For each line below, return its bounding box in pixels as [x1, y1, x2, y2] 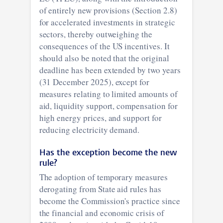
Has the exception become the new [39, 148, 177, 158]
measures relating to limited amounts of [39, 88, 178, 100]
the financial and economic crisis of [39, 207, 164, 219]
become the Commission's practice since [39, 195, 180, 207]
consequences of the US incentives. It [39, 40, 170, 52]
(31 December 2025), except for [39, 76, 150, 88]
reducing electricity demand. [39, 123, 140, 135]
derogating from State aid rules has [39, 183, 161, 195]
